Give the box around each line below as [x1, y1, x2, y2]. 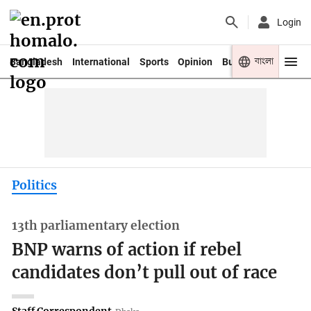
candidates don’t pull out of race [12, 262, 278, 284]
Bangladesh [9, 56, 62, 67]
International [72, 56, 130, 67]
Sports [139, 56, 169, 67]
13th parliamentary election [12, 218, 180, 234]
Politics [12, 177, 58, 193]
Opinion [178, 56, 213, 67]
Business [222, 56, 263, 67]
